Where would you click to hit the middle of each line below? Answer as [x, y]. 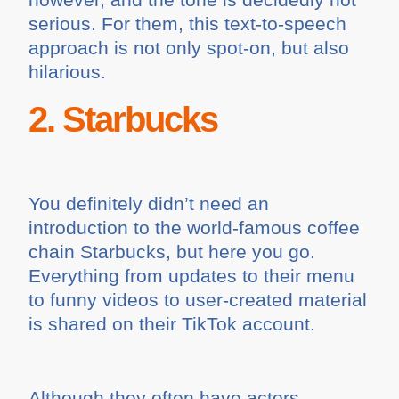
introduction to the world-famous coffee [195, 228]
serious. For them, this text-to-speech [188, 24]
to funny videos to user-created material [198, 300]
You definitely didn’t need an [149, 204]
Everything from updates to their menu [192, 276]
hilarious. [68, 72]
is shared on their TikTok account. [172, 324]
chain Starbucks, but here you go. [172, 252]
